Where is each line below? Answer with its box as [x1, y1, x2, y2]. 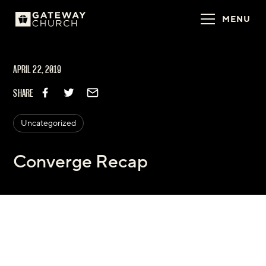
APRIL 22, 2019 [13, 65, 62, 76]
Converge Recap [13, 150, 148, 174]
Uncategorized [21, 118, 77, 129]
